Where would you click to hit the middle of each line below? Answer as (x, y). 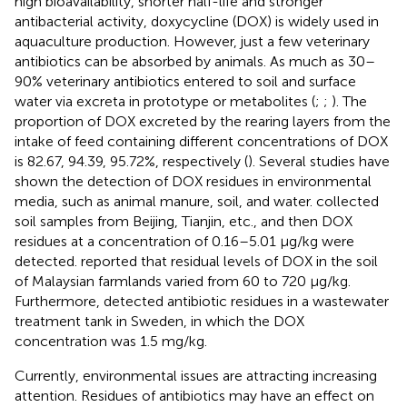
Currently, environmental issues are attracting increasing (196, 375)
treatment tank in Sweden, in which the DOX (159, 321)
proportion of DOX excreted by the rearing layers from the (203, 121)
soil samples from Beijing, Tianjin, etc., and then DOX (184, 221)
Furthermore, (59, 301)
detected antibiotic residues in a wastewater (246, 301)
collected (347, 201)
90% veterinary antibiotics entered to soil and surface (185, 81)
